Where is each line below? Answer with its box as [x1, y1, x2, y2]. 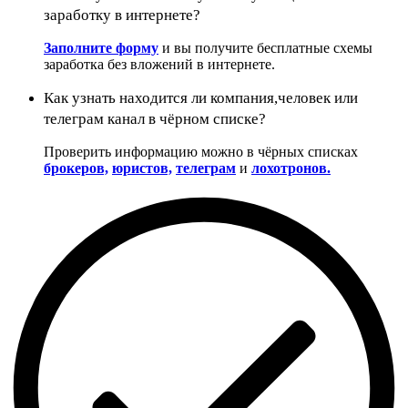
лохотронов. [251, 159, 331, 176]
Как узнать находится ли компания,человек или [44, 88, 358, 107]
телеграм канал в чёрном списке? [44, 109, 266, 127]
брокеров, [44, 159, 108, 176]
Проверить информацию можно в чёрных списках [44, 143, 358, 159]
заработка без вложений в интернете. [44, 56, 275, 72]
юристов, [112, 159, 172, 176]
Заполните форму [44, 39, 158, 56]
